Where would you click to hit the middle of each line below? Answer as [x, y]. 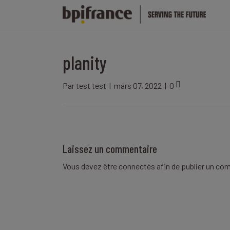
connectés [137, 166]
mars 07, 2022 [138, 85]
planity [85, 62]
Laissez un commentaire [110, 148]
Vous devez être [91, 166]
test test [91, 85]
